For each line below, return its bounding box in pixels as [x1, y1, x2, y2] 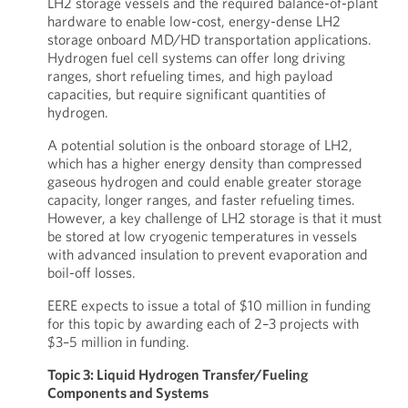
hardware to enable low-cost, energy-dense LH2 [46, 12, 341, 30]
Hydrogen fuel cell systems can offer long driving [46, 48, 345, 66]
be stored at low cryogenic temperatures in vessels [46, 227, 357, 245]
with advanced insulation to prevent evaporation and [46, 245, 368, 263]
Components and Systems [46, 383, 209, 402]
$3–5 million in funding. [46, 332, 189, 351]
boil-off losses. [46, 263, 136, 281]
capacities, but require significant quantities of [46, 85, 326, 103]
